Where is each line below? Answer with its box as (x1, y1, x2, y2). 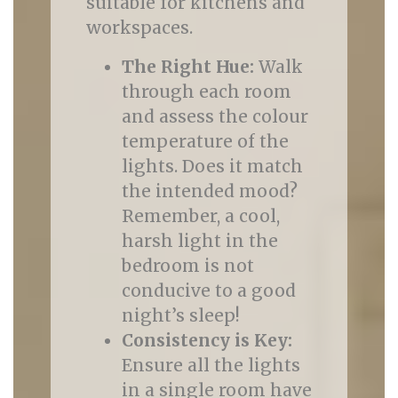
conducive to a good (121, 280, 296, 301)
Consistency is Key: (121, 330, 292, 351)
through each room (121, 81, 291, 102)
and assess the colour (121, 106, 308, 127)
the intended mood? (121, 180, 298, 202)
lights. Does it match (121, 155, 303, 177)
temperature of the (121, 131, 289, 152)
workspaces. (85, 17, 193, 38)
